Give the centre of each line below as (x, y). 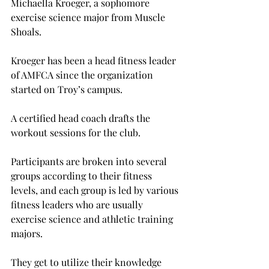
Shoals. (26, 31)
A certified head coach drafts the (82, 118)
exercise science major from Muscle (89, 17)
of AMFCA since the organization (83, 74)
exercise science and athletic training (93, 219)
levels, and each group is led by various (96, 190)
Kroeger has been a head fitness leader (95, 60)
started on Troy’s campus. (67, 89)
